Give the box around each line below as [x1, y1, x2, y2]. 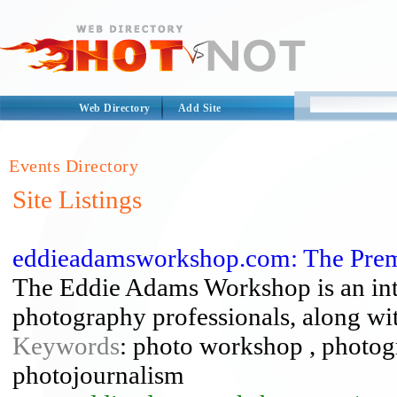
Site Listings [12, 185, 142, 214]
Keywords [12, 331, 120, 360]
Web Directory [79, 102, 151, 114]
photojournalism [12, 361, 184, 389]
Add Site [177, 102, 222, 114]
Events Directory [9, 156, 138, 175]
